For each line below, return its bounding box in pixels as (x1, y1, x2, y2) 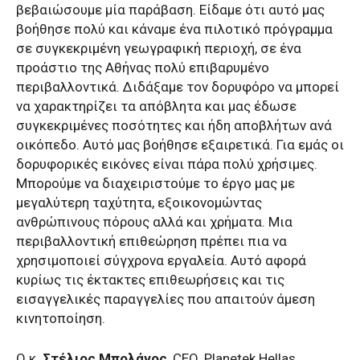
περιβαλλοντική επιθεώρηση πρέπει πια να (16, 232, 287, 249)
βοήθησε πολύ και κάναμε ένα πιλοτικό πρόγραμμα (16, 20, 333, 37)
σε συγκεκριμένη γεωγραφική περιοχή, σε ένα (16, 39, 301, 56)
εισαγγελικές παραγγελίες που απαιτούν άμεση (16, 290, 315, 307)
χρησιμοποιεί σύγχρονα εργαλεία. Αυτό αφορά (16, 252, 306, 268)
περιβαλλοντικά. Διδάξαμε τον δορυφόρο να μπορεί (16, 78, 339, 95)
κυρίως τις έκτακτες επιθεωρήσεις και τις (16, 271, 284, 288)
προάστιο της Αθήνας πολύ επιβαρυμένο (16, 59, 269, 76)
